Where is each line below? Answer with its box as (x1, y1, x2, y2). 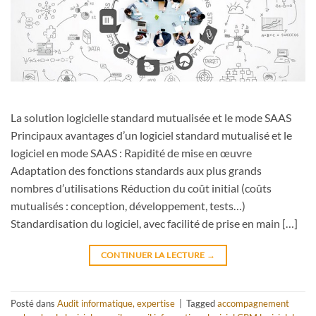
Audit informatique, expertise (57, 297, 175, 309)
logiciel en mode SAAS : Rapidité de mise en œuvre (11, 145, 252, 159)
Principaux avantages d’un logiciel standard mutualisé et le (11, 128, 292, 142)
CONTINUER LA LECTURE (100, 249, 207, 260)
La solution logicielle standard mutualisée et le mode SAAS (11, 110, 291, 124)
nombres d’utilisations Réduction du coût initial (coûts (11, 181, 272, 195)
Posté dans (11, 297, 57, 309)
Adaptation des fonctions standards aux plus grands (11, 163, 262, 177)
